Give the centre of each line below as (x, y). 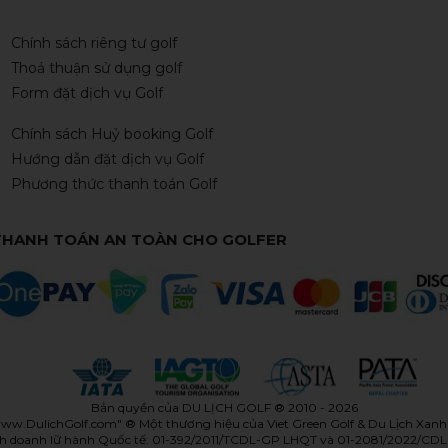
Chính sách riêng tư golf (94, 43)
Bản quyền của (136, 408)
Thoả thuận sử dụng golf (97, 68)
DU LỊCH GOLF (226, 408)
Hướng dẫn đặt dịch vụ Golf (108, 159)
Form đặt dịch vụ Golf (87, 93)
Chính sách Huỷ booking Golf (112, 134)
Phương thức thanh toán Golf (114, 184)
